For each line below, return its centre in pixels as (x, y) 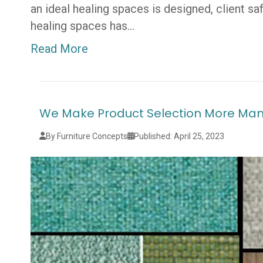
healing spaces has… (83, 26)
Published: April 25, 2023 (179, 136)
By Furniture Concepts (87, 136)
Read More (60, 48)
